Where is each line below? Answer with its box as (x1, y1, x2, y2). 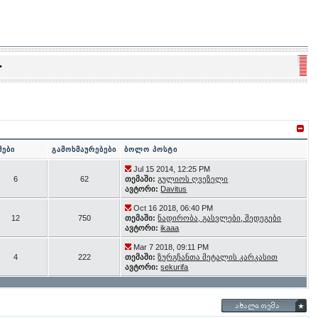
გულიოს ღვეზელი (158, 175, 229, 183)
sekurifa (160, 263, 189, 271)
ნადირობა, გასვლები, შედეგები (158, 214, 282, 222)
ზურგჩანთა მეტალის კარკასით (158, 253, 278, 261)
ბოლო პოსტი (124, 146, 178, 153)
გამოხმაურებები (52, 146, 117, 153)
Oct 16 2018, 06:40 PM (133, 204, 214, 212)
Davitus (160, 185, 187, 193)
